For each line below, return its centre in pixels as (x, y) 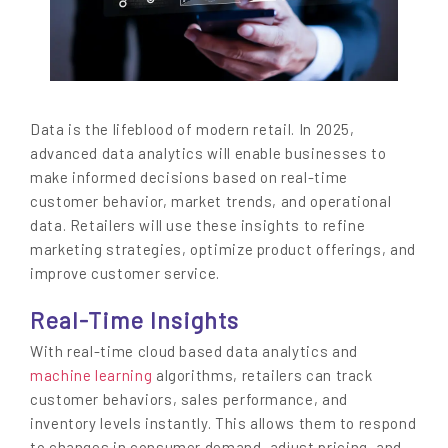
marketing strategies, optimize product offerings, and (223, 249)
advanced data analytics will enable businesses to (208, 153)
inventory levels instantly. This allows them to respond (223, 422)
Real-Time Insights (134, 319)
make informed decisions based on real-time (189, 177)
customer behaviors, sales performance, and (189, 398)
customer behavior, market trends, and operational (211, 201)
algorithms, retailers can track (262, 374)
